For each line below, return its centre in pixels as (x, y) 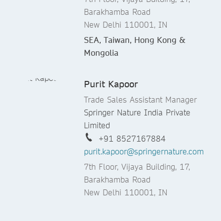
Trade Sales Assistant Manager (140, 100)
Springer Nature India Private (137, 112)
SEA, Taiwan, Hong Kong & (135, 40)
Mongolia (101, 53)
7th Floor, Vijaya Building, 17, (137, 167)
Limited (97, 125)
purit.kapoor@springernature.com (144, 151)
